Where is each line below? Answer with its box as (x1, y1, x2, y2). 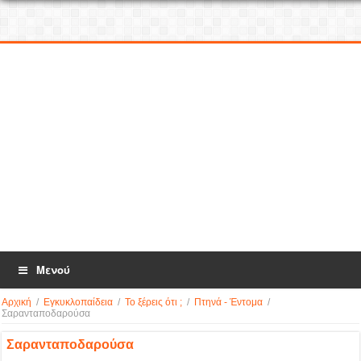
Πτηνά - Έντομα (194, 297, 263, 308)
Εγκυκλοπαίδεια (44, 297, 114, 308)
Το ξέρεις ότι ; (125, 297, 183, 308)
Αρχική (2, 297, 32, 308)
